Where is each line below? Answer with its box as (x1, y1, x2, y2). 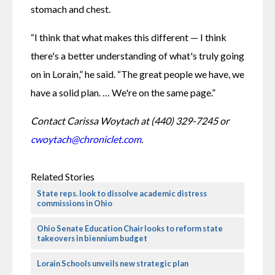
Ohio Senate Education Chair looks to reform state (37, 223, 223, 233)
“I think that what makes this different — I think (31, 31, 227, 43)
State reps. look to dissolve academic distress (37, 188, 207, 198)
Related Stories (31, 170, 95, 182)
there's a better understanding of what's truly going (31, 49, 244, 61)
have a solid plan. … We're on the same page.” (31, 86, 215, 98)
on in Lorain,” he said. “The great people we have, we (31, 68, 244, 80)
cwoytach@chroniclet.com (31, 133, 141, 145)
